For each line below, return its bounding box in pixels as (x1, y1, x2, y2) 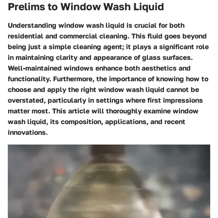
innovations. (8, 127, 48, 136)
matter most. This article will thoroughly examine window (8, 106, 199, 115)
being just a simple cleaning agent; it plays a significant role (8, 42, 209, 51)
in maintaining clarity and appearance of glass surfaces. (8, 53, 193, 61)
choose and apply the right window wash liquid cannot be (8, 85, 199, 93)
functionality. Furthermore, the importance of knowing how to (8, 74, 208, 83)
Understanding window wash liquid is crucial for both (8, 20, 184, 29)
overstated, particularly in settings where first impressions (8, 95, 203, 104)
